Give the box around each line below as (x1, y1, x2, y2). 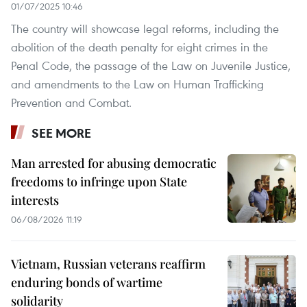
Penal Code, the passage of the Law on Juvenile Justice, (11, 58, 291, 74)
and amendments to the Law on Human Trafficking (11, 76, 264, 93)
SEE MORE (32, 125, 91, 142)
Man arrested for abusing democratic (11, 155, 217, 172)
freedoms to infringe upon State (11, 173, 187, 191)
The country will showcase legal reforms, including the (11, 21, 279, 37)
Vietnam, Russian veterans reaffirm (11, 256, 206, 273)
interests (11, 192, 59, 209)
